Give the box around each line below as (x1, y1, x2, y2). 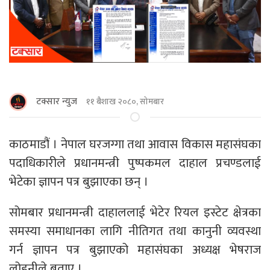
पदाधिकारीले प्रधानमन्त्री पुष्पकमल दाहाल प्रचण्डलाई (9, 152, 261, 174)
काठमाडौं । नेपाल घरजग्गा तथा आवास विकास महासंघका (9, 133, 261, 155)
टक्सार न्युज (36, 93, 77, 110)
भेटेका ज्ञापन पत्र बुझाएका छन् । (9, 171, 148, 192)
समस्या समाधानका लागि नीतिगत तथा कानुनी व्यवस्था (9, 220, 261, 242)
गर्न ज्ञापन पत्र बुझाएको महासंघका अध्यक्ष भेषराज (9, 239, 261, 260)
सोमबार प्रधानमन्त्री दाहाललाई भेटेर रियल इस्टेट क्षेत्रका (9, 201, 261, 223)
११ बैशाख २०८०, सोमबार (86, 95, 164, 109)
